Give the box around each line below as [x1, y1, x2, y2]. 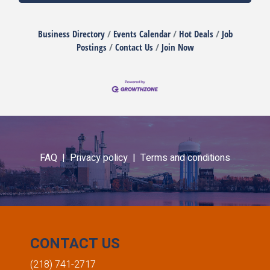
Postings [76, 40, 107, 53]
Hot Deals [178, 27, 213, 40]
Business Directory [37, 27, 105, 40]
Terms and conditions [140, 150, 230, 165]
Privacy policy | [70, 150, 140, 165]
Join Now [161, 40, 194, 53]
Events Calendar [113, 27, 171, 40]
